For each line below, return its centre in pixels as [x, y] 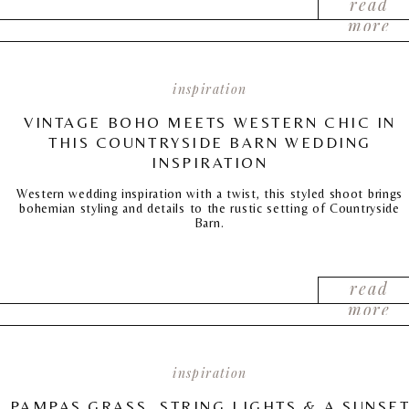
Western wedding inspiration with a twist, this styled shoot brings [210, 194]
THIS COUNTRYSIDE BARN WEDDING [210, 142]
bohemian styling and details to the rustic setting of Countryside [210, 208]
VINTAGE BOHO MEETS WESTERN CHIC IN [210, 122]
